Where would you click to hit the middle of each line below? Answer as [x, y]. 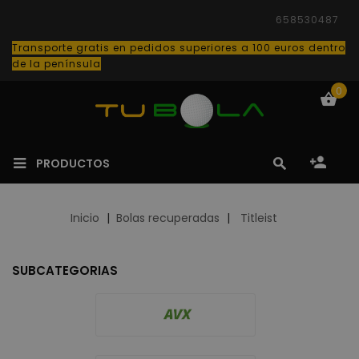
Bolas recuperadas [168, 218]
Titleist [258, 218]
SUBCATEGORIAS [65, 270]
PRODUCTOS [73, 163]
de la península [56, 64]
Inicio [85, 218]
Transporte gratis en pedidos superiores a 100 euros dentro [179, 48]
